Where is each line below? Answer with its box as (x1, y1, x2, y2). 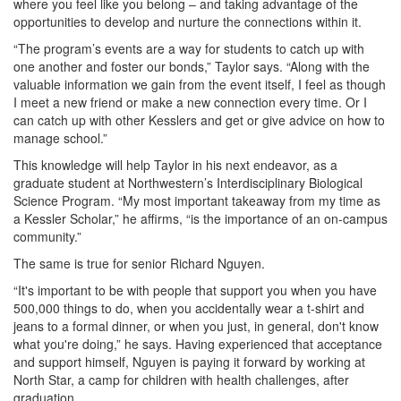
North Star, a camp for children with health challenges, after (13, 371, 349, 388)
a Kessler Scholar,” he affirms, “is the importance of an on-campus (13, 209, 388, 227)
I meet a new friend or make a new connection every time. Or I (13, 93, 367, 111)
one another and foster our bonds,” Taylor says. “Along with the (13, 57, 370, 75)
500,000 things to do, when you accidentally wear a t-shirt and (13, 299, 364, 317)
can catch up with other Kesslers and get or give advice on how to (13, 111, 385, 129)
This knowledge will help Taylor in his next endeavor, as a (13, 156, 337, 174)
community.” (13, 227, 81, 245)
